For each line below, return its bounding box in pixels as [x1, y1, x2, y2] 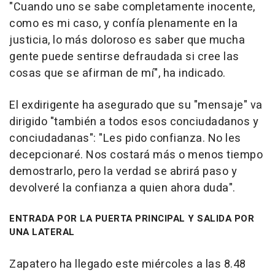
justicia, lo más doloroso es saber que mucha [9, 32, 245, 48]
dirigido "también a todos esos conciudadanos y [9, 114, 258, 130]
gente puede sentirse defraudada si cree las [9, 48, 239, 65]
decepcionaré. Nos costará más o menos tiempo [9, 147, 263, 163]
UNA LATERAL [9, 225, 75, 239]
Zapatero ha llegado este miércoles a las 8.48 [9, 256, 246, 273]
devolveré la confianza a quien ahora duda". [9, 180, 236, 196]
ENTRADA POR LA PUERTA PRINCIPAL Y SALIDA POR [9, 212, 254, 225]
